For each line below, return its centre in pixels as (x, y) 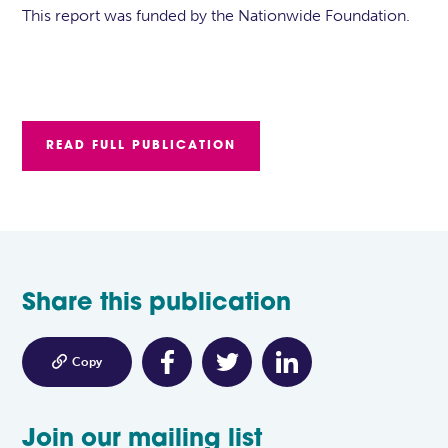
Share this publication (157, 304)
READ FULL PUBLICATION (141, 146)
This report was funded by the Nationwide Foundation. (216, 16)
